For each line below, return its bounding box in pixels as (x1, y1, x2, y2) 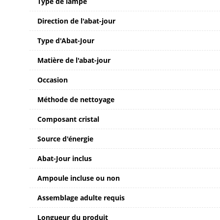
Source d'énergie (37, 134, 93, 143)
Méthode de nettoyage (37, 94, 114, 104)
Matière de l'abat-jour (37, 55, 110, 65)
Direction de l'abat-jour (37, 16, 115, 26)
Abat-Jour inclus (37, 153, 92, 163)
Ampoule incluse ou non (37, 173, 120, 183)
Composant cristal (37, 114, 99, 124)
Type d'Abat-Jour (37, 35, 94, 45)
